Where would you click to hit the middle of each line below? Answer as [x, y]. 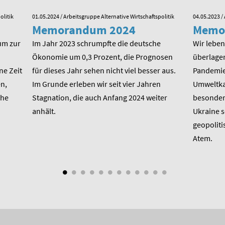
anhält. [44, 111]
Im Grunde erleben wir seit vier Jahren [96, 84]
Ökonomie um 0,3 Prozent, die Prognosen [102, 57]
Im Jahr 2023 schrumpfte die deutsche [96, 43]
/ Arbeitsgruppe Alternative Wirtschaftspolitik [117, 17]
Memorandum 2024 [84, 30]
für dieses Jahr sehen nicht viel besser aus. [104, 71]
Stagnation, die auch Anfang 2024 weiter [100, 98]
